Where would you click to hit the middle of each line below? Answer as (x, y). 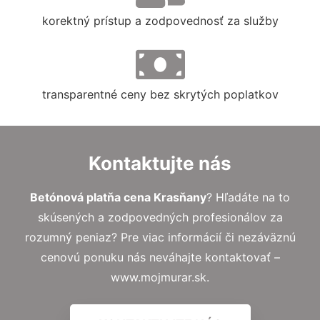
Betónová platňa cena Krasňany (118, 197)
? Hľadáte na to (248, 197)
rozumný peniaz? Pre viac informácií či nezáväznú (160, 237)
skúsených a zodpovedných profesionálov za (160, 217)
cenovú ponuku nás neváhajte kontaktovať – (160, 257)
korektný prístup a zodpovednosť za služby (160, 20)
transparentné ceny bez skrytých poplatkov (160, 94)
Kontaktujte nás (160, 163)
